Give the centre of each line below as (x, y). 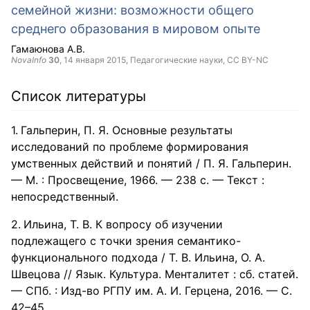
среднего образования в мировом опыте (136, 29)
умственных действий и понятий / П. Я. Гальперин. (151, 163)
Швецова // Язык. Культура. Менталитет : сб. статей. (155, 274)
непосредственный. (65, 197)
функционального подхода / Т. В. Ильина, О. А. (138, 257)
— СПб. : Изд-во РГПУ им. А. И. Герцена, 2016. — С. (152, 291)
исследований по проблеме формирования (130, 147)
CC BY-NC (248, 60)
